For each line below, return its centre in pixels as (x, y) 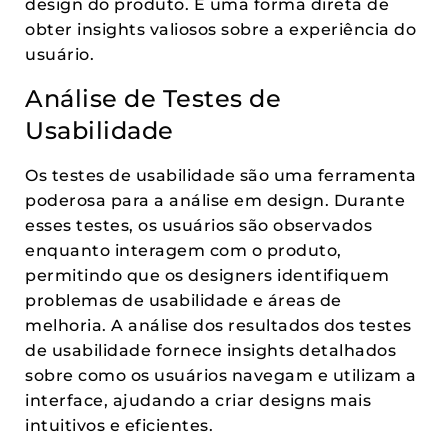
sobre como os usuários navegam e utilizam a (221, 375)
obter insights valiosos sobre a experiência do (220, 29)
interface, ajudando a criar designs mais (198, 400)
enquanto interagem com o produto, (183, 250)
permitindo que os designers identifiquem (207, 275)
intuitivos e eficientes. (119, 425)
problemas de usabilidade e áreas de (183, 300)
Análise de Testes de (153, 98)
